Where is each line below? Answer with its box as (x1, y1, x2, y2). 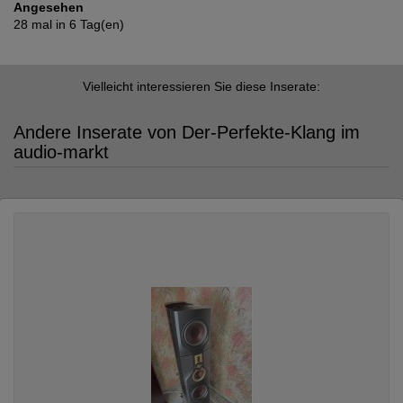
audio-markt (13, 142, 109, 163)
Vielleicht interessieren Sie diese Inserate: (83, 79, 320, 94)
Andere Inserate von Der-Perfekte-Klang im (13, 122, 360, 143)
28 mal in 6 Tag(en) (13, 17, 124, 32)
